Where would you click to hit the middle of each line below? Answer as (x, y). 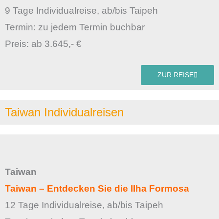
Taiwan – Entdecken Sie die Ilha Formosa (97, 189)
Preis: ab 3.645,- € (43, 44)
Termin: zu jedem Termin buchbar (76, 27)
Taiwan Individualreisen (64, 112)
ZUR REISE (175, 75)
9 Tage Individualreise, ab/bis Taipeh (81, 10)
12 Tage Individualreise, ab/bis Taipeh (84, 205)
